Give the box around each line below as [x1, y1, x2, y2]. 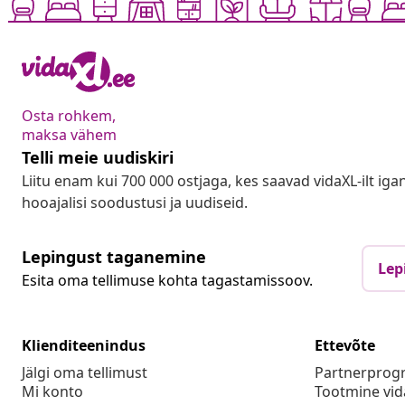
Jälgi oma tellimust [22, 363, 147, 383]
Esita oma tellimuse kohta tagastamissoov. [22, 270, 313, 291]
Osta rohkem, [22, 106, 116, 127]
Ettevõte [315, 335, 375, 356]
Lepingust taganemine [22, 246, 206, 268]
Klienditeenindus [22, 335, 146, 356]
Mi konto [22, 381, 83, 402]
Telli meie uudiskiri [22, 146, 174, 169]
